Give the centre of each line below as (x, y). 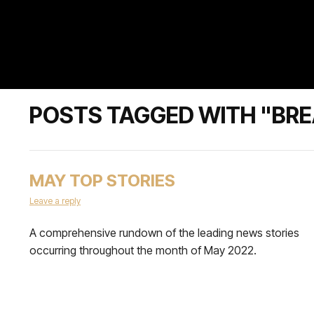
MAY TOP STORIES (102, 180)
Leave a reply (55, 201)
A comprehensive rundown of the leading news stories (164, 233)
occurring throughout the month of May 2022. (143, 250)
